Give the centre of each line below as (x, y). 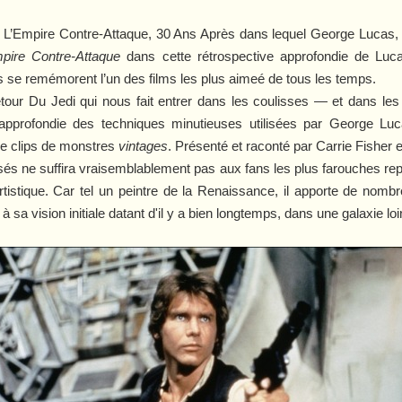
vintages (144, 145)
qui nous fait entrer (136, 100)
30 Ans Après (195, 33)
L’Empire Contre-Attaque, (78, 33)
